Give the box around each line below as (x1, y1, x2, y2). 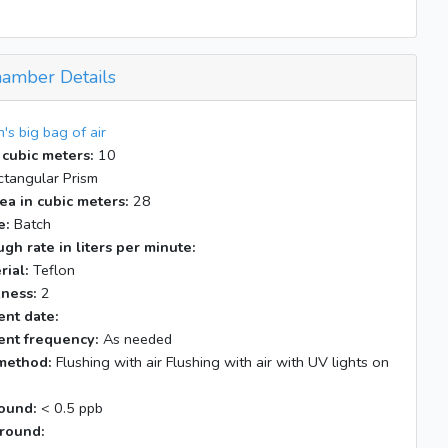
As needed (99, 329, 172, 349)
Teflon (29, 260, 75, 280)
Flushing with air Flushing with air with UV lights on (52, 352, 389, 372)
